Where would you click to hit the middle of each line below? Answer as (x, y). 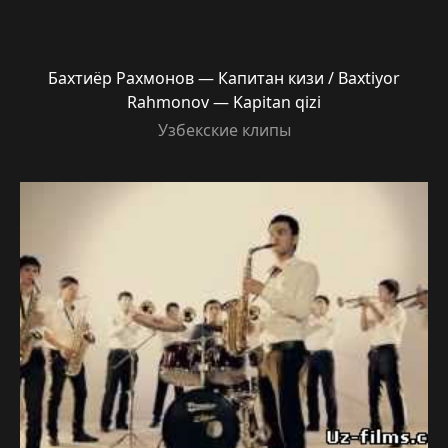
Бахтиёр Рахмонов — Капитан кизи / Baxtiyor (224, 78)
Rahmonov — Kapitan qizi (224, 102)
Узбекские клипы (224, 130)
